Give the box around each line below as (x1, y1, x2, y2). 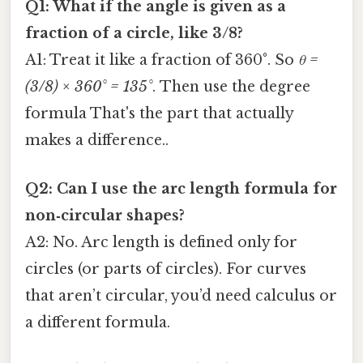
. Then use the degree (152, 78, 310, 96)
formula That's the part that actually (25, 105, 293, 123)
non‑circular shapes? (25, 206, 185, 224)
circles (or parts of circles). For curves (25, 259, 306, 278)
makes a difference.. (25, 131, 169, 150)
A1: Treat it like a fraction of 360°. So (25, 51, 298, 70)
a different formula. (25, 313, 170, 331)
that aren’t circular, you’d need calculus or (25, 286, 337, 305)
